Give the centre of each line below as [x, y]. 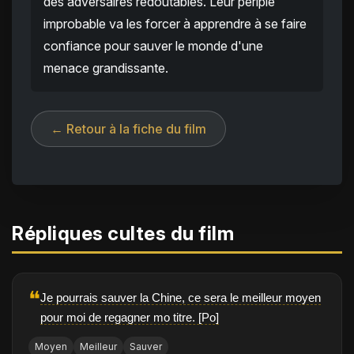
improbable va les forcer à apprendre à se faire [175, 24]
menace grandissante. [106, 68]
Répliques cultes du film [123, 234]
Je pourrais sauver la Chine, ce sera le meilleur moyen [181, 298]
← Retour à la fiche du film [128, 129]
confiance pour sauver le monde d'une [153, 46]
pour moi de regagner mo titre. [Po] [130, 318]
